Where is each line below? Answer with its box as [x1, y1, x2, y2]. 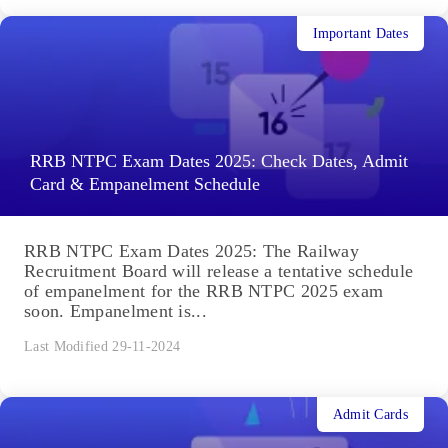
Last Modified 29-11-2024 [24, 339, 181, 355]
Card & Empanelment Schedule [30, 174, 265, 195]
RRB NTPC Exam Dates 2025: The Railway [24, 241, 360, 262]
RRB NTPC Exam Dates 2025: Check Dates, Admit [30, 151, 408, 172]
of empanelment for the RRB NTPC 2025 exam [24, 281, 384, 302]
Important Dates [312, 25, 408, 41]
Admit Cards [332, 406, 408, 422]
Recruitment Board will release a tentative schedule [24, 261, 414, 282]
